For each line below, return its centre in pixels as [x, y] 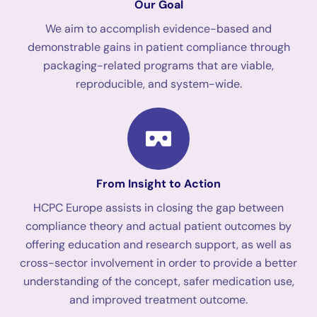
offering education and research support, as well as [158, 245]
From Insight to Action [158, 184]
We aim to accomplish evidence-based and [158, 29]
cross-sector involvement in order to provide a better [158, 263]
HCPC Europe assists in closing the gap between [158, 208]
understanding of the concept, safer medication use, [158, 282]
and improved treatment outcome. [158, 300]
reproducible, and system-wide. [158, 84]
